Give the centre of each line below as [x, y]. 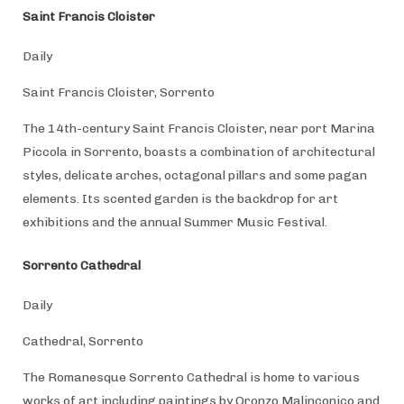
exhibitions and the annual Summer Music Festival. [176, 222]
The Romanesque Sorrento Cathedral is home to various [191, 377]
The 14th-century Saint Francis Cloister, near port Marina [198, 128]
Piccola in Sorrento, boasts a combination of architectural [198, 151]
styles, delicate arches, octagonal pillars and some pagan [194, 175]
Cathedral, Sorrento [83, 341]
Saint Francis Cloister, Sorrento [118, 92]
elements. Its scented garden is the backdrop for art [180, 198]
